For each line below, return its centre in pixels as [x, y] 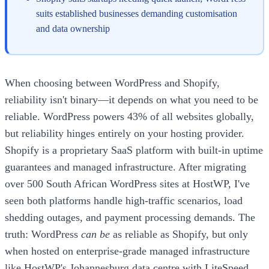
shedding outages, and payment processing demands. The [130, 217]
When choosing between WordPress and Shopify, [112, 83]
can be [95, 234]
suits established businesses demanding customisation [137, 13]
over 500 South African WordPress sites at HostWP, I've [127, 183]
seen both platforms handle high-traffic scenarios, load [124, 200]
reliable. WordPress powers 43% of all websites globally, [129, 116]
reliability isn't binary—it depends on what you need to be [131, 99]
